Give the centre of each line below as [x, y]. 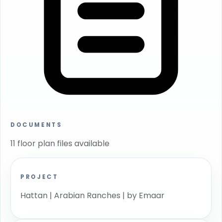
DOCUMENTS [36, 125]
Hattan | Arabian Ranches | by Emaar [93, 195]
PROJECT [39, 177]
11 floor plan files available [60, 143]
